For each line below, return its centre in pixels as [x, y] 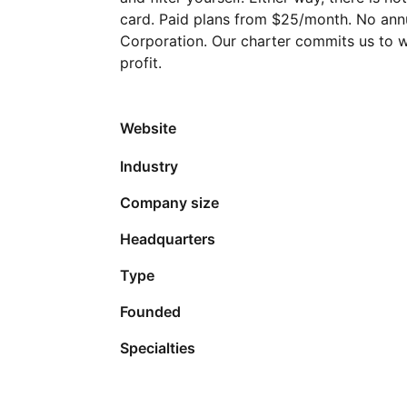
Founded [150, 311]
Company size [169, 202]
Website [148, 128]
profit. [141, 63]
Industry [149, 166]
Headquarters [168, 238]
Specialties [158, 347]
